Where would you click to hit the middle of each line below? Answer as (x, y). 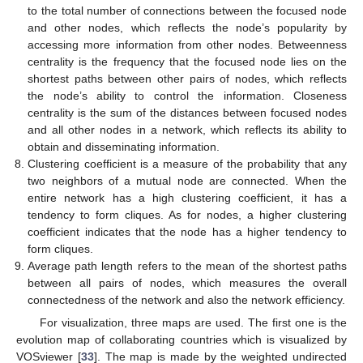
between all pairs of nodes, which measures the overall (187, 283)
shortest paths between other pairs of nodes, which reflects (187, 79)
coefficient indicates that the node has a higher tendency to (187, 232)
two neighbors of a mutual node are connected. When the (187, 181)
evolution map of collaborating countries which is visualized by (181, 340)
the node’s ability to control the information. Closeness (187, 96)
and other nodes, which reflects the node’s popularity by (187, 28)
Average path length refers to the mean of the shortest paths (187, 266)
